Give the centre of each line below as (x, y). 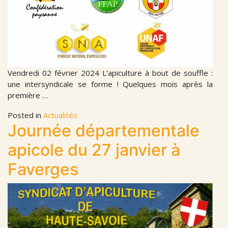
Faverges (43, 169)
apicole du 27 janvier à (94, 150)
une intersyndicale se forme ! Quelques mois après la (110, 84)
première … (28, 95)
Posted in (25, 115)
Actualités (60, 115)
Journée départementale (104, 130)
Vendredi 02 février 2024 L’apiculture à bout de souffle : (110, 73)
